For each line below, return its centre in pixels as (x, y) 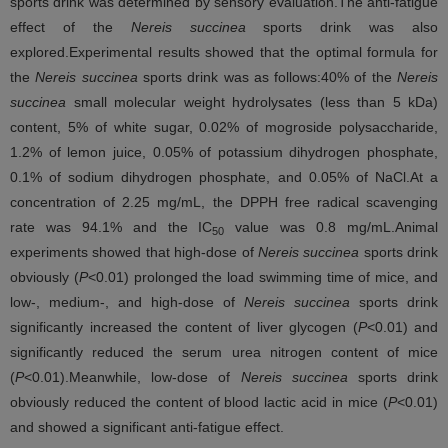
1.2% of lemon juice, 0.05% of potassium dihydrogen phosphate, (224, 152)
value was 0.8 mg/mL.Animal (331, 227)
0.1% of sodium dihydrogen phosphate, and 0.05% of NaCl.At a (224, 177)
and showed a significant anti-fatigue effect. (147, 427)
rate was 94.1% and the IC (111, 227)
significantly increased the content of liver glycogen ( (184, 327)
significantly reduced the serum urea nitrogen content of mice (224, 352)
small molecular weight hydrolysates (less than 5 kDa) (252, 102)
